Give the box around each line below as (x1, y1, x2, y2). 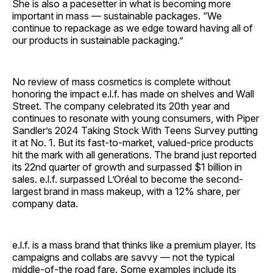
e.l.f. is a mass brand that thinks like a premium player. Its (12, 239, 256, 252)
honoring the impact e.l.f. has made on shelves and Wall (12, 88, 254, 101)
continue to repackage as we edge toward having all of (12, 22, 253, 35)
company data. (12, 197, 78, 210)
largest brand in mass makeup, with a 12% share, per (12, 185, 240, 198)
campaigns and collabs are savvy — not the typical (12, 251, 235, 264)
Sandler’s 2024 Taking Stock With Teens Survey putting (12, 124, 258, 137)
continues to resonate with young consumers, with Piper (12, 112, 259, 125)
